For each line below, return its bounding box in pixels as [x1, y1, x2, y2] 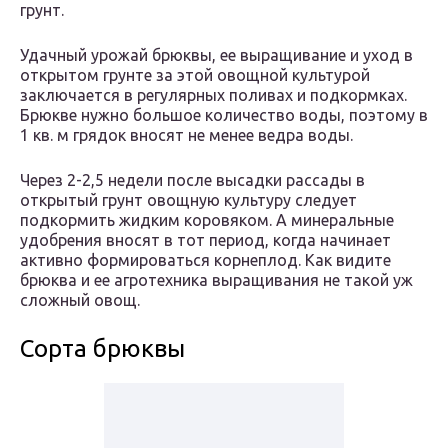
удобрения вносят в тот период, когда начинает [20, 231, 391, 250]
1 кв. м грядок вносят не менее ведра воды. [20, 126, 353, 145]
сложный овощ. [20, 291, 140, 310]
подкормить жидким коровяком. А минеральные [20, 211, 394, 230]
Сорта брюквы [20, 335, 185, 363]
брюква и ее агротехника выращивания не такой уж [20, 271, 413, 290]
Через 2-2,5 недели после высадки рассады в [20, 171, 365, 190]
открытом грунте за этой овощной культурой [20, 66, 370, 85]
